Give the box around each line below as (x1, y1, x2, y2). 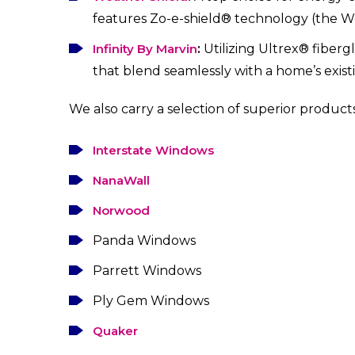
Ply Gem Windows (93, 293, 209, 309)
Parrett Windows (93, 263, 201, 279)
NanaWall (93, 173, 150, 189)
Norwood (93, 203, 150, 219)
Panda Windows (93, 233, 196, 249)
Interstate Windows (93, 143, 214, 158)
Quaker (93, 323, 138, 339)
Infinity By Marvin (93, 41, 197, 57)
